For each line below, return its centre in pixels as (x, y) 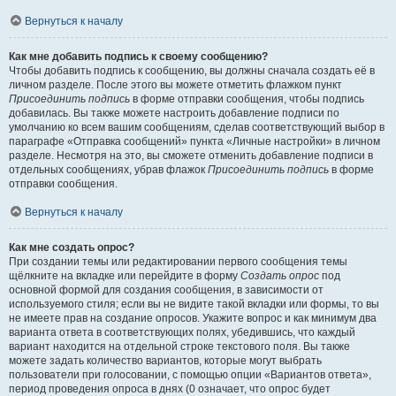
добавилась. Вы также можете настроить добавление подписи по (174, 113)
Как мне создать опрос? (72, 247)
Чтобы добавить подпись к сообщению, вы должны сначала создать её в (192, 71)
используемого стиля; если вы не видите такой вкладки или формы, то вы (194, 304)
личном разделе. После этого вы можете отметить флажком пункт (175, 85)
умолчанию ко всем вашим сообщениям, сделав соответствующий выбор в (197, 127)
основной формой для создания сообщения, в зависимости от (166, 290)
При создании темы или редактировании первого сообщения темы (178, 262)
